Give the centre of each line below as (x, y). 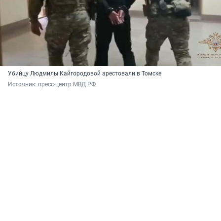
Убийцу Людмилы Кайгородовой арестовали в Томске (85, 74)
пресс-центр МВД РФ (67, 85)
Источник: (23, 85)
